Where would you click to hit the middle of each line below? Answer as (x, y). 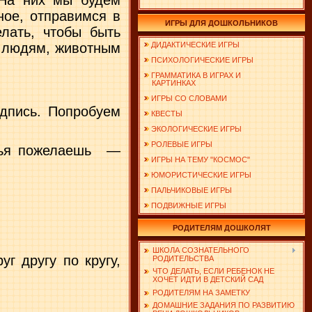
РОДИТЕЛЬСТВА (183, 258)
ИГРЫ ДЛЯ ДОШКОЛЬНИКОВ (221, 23)
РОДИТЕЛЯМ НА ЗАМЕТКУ (201, 292)
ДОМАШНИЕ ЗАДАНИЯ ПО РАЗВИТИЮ (224, 305)
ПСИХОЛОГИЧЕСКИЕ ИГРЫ (202, 60)
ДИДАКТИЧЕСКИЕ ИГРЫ (195, 45)
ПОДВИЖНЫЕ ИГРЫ (189, 205)
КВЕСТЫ (167, 114)
